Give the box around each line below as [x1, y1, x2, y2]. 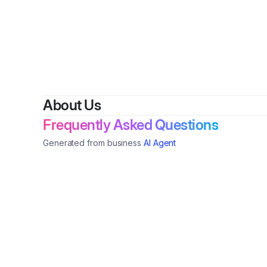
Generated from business [43, 138, 142, 148]
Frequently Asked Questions [43, 116, 218, 133]
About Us [43, 97, 101, 114]
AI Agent [144, 138, 176, 148]
